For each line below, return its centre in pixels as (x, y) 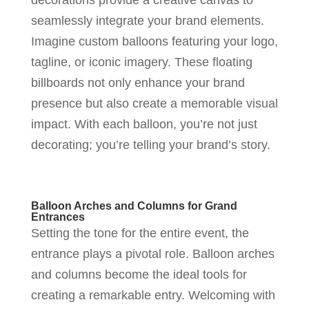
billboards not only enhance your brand (138, 82)
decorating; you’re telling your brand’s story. (150, 144)
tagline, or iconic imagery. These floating (141, 62)
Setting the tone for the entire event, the (140, 233)
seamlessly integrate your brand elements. (147, 20)
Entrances (58, 217)
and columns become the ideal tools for (139, 274)
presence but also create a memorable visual (154, 103)
